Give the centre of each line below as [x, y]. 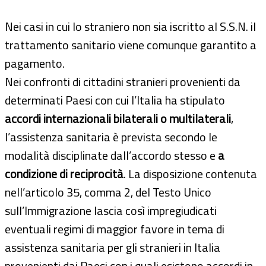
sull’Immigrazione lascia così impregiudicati [111, 210]
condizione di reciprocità [64, 173]
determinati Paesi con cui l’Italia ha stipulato [115, 100]
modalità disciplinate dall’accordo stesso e [111, 155]
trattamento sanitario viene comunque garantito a [131, 45]
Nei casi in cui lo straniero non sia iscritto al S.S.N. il [130, 26]
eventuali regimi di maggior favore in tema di [115, 229]
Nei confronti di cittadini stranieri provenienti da [123, 81]
